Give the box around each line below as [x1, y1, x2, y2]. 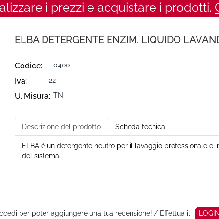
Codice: [15, 61, 42, 70]
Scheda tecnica [115, 123, 165, 131]
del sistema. [22, 152, 61, 160]
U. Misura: [15, 91, 50, 101]
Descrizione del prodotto [22, 123, 101, 131]
